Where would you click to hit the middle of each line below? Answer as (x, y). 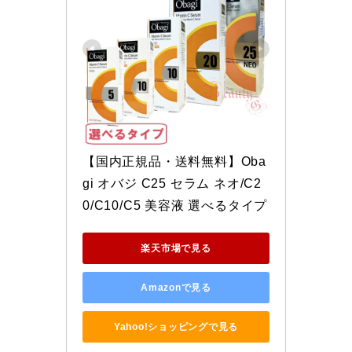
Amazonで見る (176, 287)
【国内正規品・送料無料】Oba (174, 162)
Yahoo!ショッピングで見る (176, 326)
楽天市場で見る (176, 248)
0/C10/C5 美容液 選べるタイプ (175, 206)
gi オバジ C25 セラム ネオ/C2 (172, 184)
